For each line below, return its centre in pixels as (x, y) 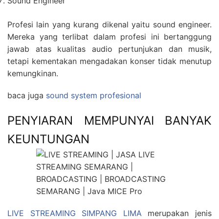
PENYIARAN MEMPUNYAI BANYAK (109, 121)
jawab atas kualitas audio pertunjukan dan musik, (109, 49)
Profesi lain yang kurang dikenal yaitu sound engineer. (109, 25)
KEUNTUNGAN (48, 139)
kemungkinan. (33, 74)
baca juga (27, 96)
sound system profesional (94, 96)
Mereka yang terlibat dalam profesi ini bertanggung (109, 37)
